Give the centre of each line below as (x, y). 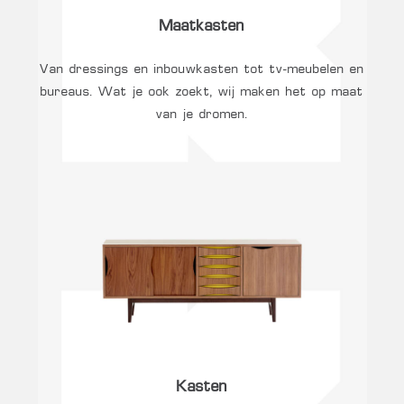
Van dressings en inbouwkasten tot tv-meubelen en (202, 69)
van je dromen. (202, 114)
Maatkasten (202, 28)
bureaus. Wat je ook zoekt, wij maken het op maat (202, 92)
